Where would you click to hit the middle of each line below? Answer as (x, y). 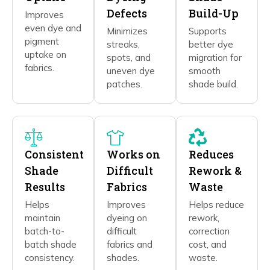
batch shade (51, 244)
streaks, (123, 44)
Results (45, 187)
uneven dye (131, 71)
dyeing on (127, 218)
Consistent (54, 154)
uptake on (46, 54)
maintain (42, 218)
